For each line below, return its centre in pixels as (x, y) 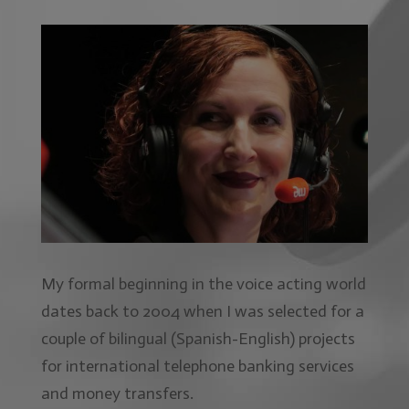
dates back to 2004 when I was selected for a (202, 311)
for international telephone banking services (197, 366)
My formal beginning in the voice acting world (203, 283)
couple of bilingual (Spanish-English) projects (198, 338)
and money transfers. (117, 393)
